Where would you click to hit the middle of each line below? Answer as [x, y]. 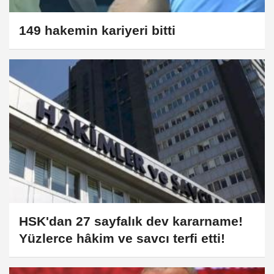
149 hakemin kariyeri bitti [97, 31]
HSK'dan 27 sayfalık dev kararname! [131, 221]
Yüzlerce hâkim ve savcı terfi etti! [122, 238]
